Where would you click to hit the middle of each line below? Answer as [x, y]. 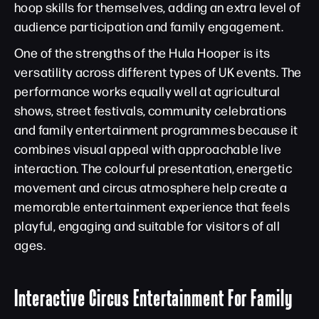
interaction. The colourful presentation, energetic [153, 168]
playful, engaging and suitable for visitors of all [147, 225]
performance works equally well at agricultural [147, 91]
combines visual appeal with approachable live [148, 148]
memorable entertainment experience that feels [152, 206]
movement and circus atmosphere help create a [151, 187]
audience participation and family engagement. [149, 26]
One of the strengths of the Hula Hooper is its [142, 52]
